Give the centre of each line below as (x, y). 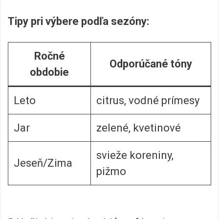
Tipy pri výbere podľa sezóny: (78, 21)
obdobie (49, 72)
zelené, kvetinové (139, 128)
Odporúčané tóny (151, 64)
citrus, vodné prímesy (148, 101)
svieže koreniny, (135, 155)
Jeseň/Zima (43, 163)
